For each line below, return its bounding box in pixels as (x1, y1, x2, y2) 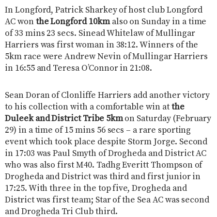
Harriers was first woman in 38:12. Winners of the (5, 39, 199, 50)
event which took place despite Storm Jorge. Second (5, 136, 208, 147)
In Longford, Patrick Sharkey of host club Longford (5, 4, 203, 15)
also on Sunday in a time (109, 16, 207, 27)
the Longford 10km (35, 16, 110, 27)
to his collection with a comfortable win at (5, 101, 171, 112)
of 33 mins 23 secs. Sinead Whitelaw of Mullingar (5, 28, 195, 39)
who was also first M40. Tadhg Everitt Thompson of (5, 159, 202, 170)
